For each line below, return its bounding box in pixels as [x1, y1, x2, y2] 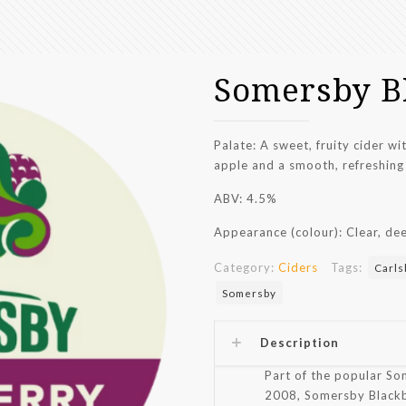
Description [260, 335, 339, 350]
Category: [214, 260, 278, 275]
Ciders [278, 260, 318, 275]
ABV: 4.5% [214, 191, 277, 206]
